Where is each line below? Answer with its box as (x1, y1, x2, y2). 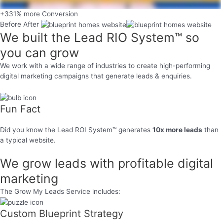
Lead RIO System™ (74, 30, 185, 45)
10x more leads (152, 125, 202, 134)
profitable (118, 156, 174, 171)
